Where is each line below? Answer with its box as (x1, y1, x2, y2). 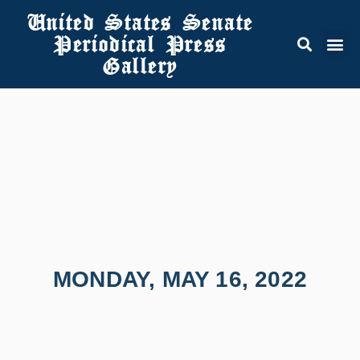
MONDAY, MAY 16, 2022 (53, 267, 307, 292)
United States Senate (26, 7, 253, 37)
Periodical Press (52, 29, 227, 59)
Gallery (101, 51, 178, 80)
